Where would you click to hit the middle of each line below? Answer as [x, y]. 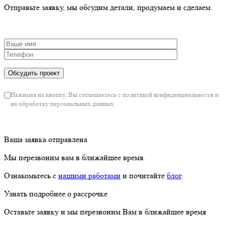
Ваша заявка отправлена [46, 139]
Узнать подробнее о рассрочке [56, 193]
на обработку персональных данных [62, 103]
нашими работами [89, 175]
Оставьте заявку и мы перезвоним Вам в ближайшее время [105, 211]
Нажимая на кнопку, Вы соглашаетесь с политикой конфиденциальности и [115, 94]
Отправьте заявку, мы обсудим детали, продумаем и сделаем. [108, 7]
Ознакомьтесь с [31, 175]
